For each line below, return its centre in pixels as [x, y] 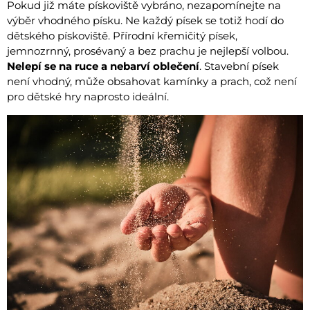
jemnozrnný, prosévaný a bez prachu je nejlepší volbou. [148, 51]
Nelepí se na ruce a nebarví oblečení [103, 66]
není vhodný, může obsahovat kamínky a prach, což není [152, 81]
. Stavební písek [239, 66]
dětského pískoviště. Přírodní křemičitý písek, [122, 35]
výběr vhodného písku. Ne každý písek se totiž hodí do [145, 20]
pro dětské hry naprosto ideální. [88, 96]
